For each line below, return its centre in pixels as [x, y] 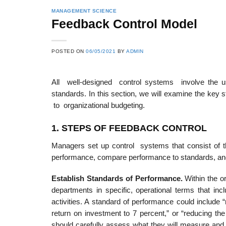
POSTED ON [69, 51]
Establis [66, 178]
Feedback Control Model [124, 24]
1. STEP [68, 128]
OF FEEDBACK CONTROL [149, 128]
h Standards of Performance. [132, 178]
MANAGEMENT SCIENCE [84, 11]
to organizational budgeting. [98, 105]
